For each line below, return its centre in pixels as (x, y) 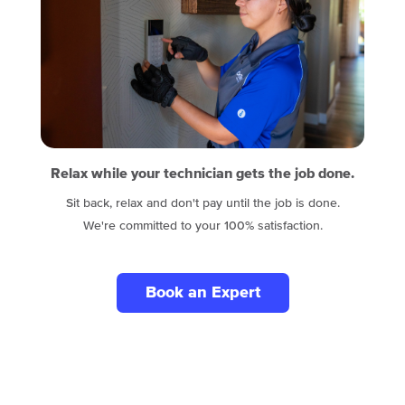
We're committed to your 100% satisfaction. (202, 226)
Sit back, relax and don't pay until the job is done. (202, 204)
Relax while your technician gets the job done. (202, 174)
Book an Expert (202, 293)
